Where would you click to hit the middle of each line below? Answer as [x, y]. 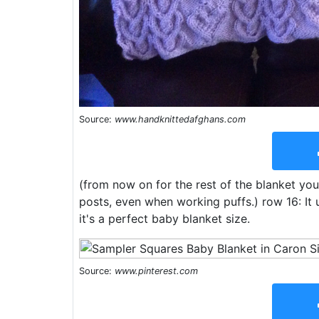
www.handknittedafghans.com [180, 119]
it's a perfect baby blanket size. [164, 218]
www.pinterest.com [156, 271]
